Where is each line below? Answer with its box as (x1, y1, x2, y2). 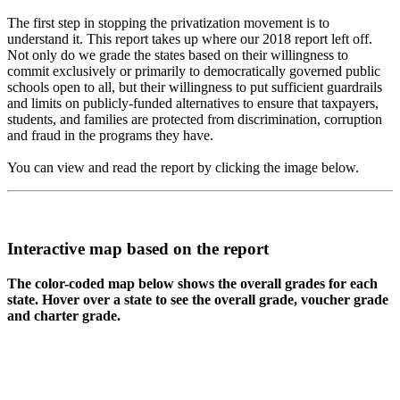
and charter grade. (7, 307, 121, 323)
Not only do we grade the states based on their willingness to (7, 47, 348, 63)
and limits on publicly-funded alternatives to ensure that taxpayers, (7, 96, 379, 112)
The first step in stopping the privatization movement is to (7, 15, 329, 31)
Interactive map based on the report (7, 239, 269, 259)
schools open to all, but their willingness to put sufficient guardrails (7, 79, 382, 96)
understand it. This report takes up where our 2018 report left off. (7, 31, 372, 47)
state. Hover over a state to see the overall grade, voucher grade (7, 291, 388, 307)
